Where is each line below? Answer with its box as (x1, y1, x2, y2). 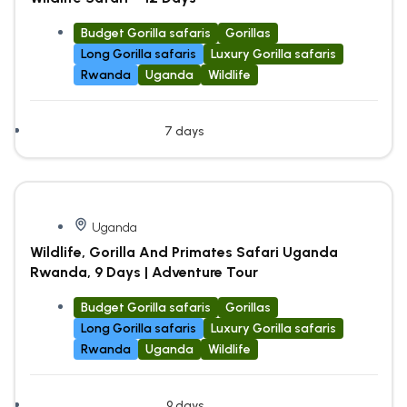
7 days (164, 123, 203, 139)
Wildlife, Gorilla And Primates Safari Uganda (29, 243, 338, 261)
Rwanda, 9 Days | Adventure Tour (29, 263, 258, 281)
